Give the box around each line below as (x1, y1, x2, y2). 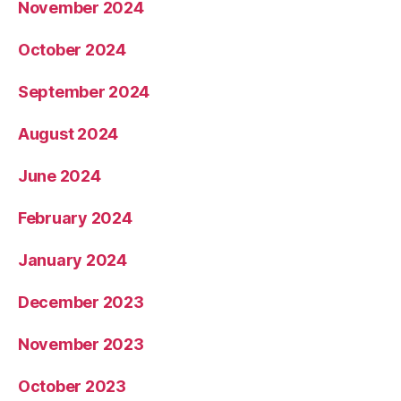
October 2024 (18, 40, 126, 60)
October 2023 (18, 377, 126, 397)
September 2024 (18, 82, 150, 102)
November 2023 (18, 335, 144, 354)
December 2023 (18, 293, 144, 312)
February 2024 (18, 209, 132, 228)
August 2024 (18, 124, 119, 144)
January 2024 (18, 251, 127, 270)
